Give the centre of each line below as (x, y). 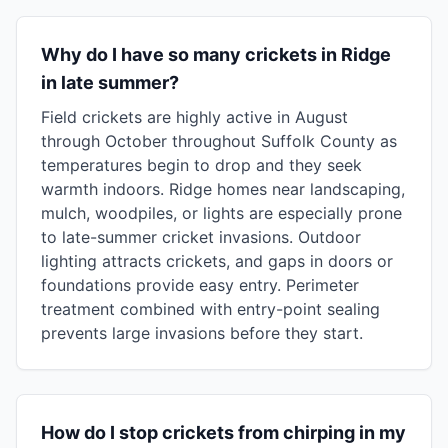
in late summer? (110, 82)
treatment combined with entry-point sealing (210, 309)
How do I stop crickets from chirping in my (223, 432)
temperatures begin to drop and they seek (201, 165)
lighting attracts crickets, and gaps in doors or (217, 261)
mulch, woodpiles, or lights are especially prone (221, 213)
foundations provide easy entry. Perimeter (200, 285)
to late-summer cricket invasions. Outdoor (201, 237)
